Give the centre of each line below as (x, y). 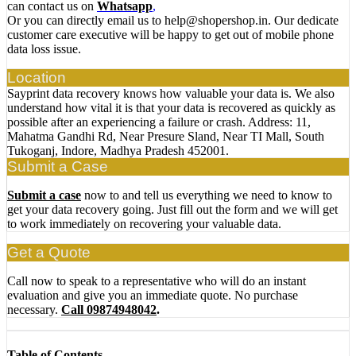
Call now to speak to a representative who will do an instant (157, 281)
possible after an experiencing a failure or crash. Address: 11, (159, 122)
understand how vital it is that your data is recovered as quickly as (171, 108)
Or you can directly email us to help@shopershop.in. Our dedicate (173, 21)
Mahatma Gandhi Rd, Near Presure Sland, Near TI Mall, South (166, 137)
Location (37, 78)
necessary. (34, 310)
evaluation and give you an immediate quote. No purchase (153, 296)
